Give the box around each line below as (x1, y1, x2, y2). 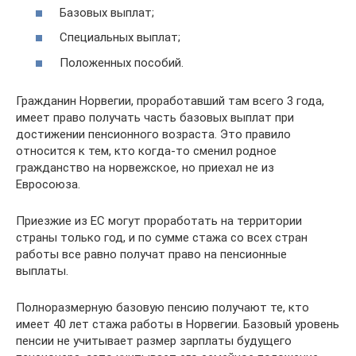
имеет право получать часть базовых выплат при (16, 110, 294, 125)
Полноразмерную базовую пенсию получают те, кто (16, 300, 309, 315)
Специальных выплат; (60, 30, 180, 44)
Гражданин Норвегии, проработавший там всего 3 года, (16, 93, 324, 108)
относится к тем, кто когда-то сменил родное (16, 143, 277, 158)
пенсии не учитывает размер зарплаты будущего (16, 333, 292, 348)
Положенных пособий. (60, 55, 184, 70)
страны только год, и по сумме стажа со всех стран (16, 230, 308, 245)
